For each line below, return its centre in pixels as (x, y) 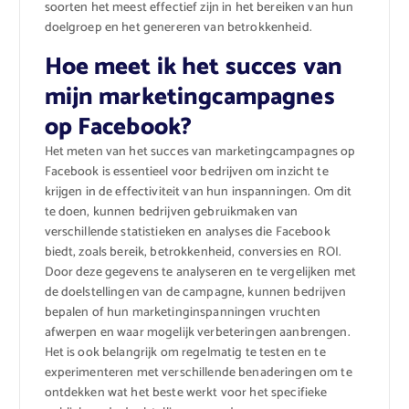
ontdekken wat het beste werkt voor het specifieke (186, 393)
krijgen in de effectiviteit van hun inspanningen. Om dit (198, 192)
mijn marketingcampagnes (189, 97)
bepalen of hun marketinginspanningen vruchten (182, 312)
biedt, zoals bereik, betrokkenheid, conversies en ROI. (193, 252)
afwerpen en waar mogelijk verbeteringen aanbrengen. (197, 332)
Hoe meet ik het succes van (194, 67)
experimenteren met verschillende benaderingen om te (198, 372)
